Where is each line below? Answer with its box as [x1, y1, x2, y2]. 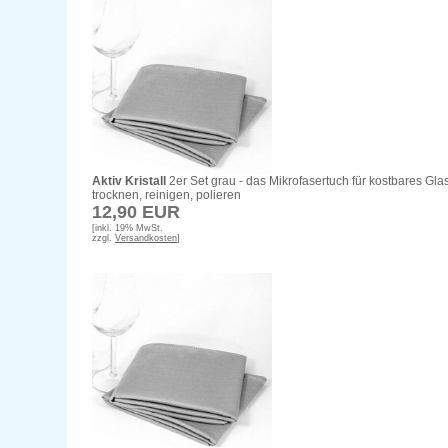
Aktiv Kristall [92, 174, 167, 189]
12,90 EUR [92, 202, 181, 223]
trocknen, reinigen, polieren [92, 188, 242, 203]
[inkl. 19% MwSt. [92, 223, 164, 234]
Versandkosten [115, 233, 178, 244]
